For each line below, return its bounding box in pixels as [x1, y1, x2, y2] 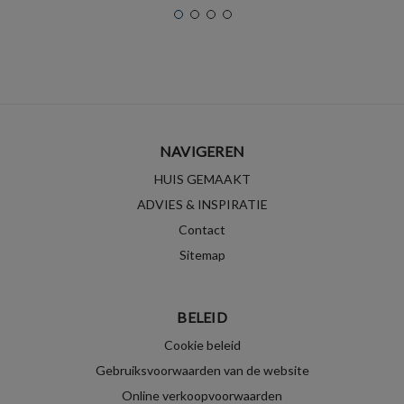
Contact [179, 221, 225, 237]
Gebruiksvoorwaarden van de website [95, 362, 309, 378]
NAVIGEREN [159, 142, 245, 160]
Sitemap [179, 246, 225, 262]
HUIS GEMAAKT [153, 170, 251, 187]
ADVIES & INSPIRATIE [136, 196, 268, 212]
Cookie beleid [163, 336, 241, 353]
